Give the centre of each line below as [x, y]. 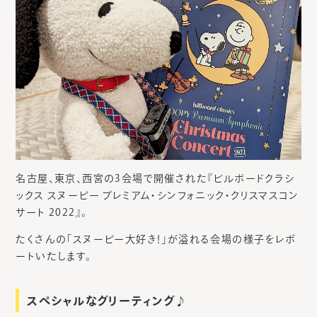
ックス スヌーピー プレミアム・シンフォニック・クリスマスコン [157, 196]
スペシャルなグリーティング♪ [107, 301]
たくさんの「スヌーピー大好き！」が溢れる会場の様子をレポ [156, 240]
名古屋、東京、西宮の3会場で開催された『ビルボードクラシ [155, 179]
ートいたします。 [54, 257]
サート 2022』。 [52, 213]
